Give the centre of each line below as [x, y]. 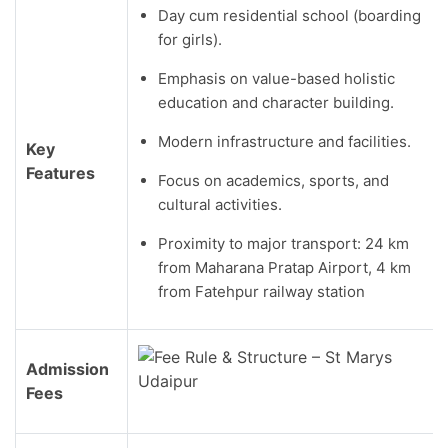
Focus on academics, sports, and [273, 180]
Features [60, 173]
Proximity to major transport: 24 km [283, 243]
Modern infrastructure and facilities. [284, 141]
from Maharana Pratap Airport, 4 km [284, 267]
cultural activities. [220, 204]
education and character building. [276, 102]
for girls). [190, 39]
